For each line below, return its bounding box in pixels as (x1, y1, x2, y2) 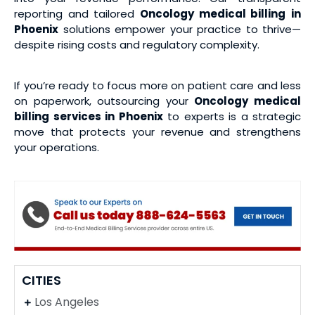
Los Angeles (34, 293, 99, 310)
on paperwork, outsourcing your (14, 93, 195, 108)
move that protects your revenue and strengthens (14, 124, 301, 139)
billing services (14, 108, 105, 124)
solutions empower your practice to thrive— (58, 21, 301, 37)
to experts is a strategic (162, 108, 301, 124)
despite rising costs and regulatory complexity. (14, 37, 259, 52)
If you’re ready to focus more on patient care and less (14, 77, 301, 93)
